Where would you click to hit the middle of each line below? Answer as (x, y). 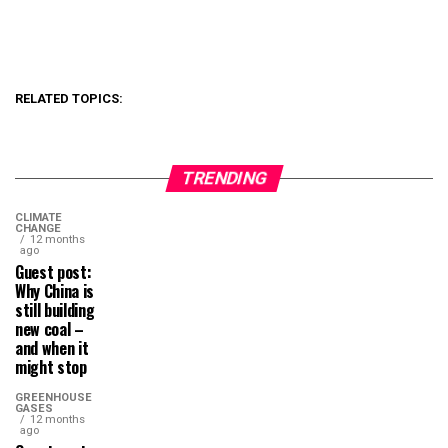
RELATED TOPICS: (69, 99)
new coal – (49, 329)
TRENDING (224, 178)
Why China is (55, 291)
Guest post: (53, 272)
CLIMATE (38, 218)
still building (55, 310)
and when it (52, 348)
